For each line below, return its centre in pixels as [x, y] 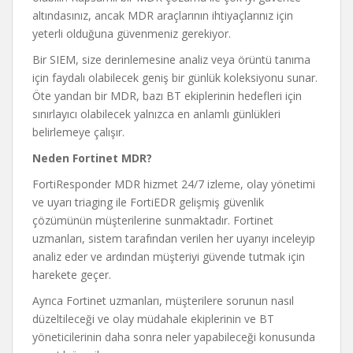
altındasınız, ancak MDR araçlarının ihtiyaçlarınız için [163, 15]
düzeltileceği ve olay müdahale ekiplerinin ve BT [153, 319]
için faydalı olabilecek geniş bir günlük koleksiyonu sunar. [175, 78]
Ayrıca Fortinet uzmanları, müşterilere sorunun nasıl [163, 301]
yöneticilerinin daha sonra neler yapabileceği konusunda [174, 337]
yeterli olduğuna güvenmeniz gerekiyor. [132, 33]
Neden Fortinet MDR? [92, 158]
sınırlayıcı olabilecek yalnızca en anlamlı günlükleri [156, 114]
